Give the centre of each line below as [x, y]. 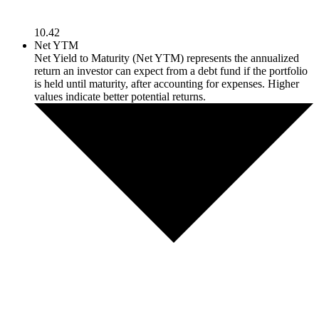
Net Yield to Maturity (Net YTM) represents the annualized [167, 58]
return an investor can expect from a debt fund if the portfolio [171, 71]
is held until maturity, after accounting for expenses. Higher [167, 84]
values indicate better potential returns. [120, 97]
